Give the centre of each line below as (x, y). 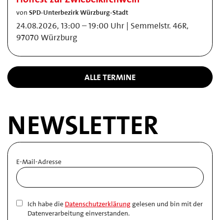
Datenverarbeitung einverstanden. (79, 213)
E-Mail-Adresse (39, 161)
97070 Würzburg (47, 38)
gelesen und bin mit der (167, 204)
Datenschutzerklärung (98, 204)
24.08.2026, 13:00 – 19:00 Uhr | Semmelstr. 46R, (102, 26)
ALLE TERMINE (110, 77)
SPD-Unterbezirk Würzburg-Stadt (79, 13)
